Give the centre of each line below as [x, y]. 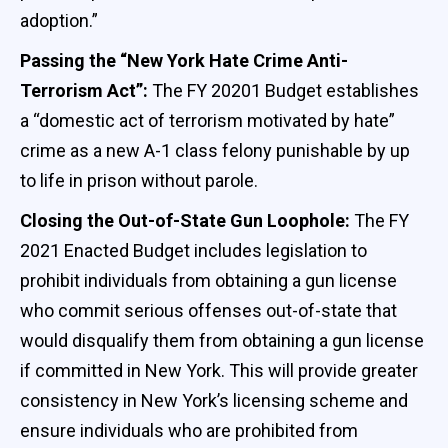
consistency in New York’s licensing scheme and [214, 400]
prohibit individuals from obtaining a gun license [208, 280]
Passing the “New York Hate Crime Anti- [184, 60]
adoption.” [59, 20]
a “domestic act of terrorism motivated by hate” [207, 120]
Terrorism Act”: [86, 90]
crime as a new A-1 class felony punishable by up [215, 150]
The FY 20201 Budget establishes [285, 90]
